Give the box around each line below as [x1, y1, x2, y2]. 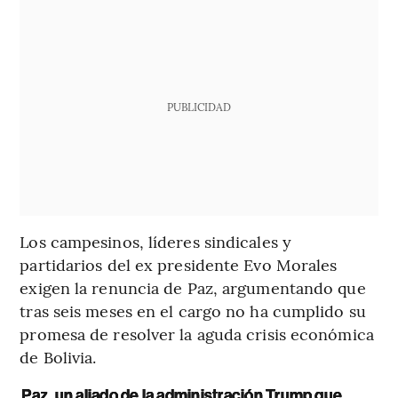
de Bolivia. [20, 346, 97, 369]
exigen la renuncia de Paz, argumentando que [20, 276, 366, 299]
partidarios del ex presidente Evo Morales [20, 253, 338, 276]
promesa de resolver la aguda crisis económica [20, 322, 374, 346]
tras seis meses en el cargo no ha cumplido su [20, 299, 366, 322]
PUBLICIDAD [166, 99, 231, 115]
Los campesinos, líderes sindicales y [20, 230, 291, 253]
